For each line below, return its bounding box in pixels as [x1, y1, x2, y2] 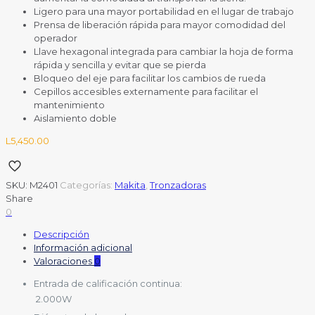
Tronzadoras [150, 179, 206, 191]
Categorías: [60, 179, 115, 191]
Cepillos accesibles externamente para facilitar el [34, 86, 258, 98]
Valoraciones [34, 255, 94, 267]
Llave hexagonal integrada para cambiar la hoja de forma [34, 46, 293, 58]
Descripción [34, 229, 89, 240]
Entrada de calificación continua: [34, 278, 182, 290]
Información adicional [34, 242, 132, 254]
